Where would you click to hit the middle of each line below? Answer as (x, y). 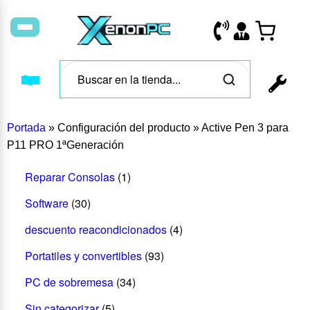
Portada (26, 128)
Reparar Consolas (70, 176)
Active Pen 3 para (245, 128)
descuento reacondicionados (95, 229)
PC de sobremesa (69, 282)
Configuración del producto (124, 128)
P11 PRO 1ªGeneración (65, 145)
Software (46, 203)
